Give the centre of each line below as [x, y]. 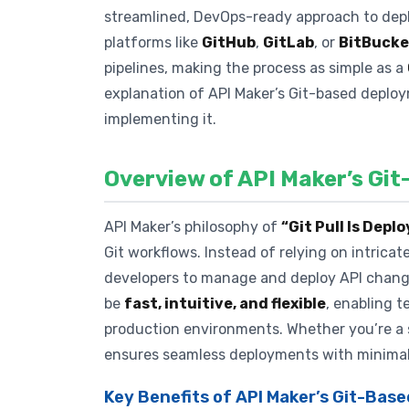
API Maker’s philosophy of [193, 227]
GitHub [229, 42]
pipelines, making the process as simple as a [256, 68]
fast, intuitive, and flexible [225, 304]
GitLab [288, 42]
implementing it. [160, 119]
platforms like [153, 42]
